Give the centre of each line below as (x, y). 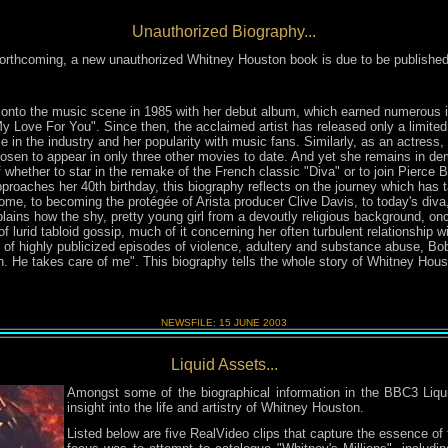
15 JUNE (241, 322)
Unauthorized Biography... (224, 31)
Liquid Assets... (224, 364)
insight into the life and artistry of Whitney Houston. (215, 407)
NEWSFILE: (190, 322)
